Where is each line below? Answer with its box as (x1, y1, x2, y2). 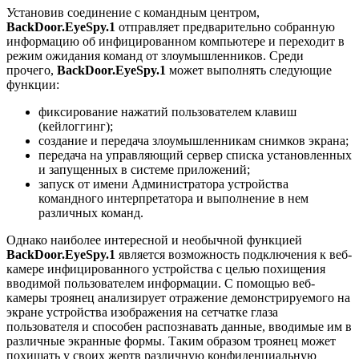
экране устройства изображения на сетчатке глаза (6, 305, 278, 319)
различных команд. (38, 205, 143, 220)
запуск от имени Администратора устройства (38, 176, 288, 191)
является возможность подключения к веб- (115, 247, 352, 261)
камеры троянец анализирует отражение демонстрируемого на (6, 290, 350, 305)
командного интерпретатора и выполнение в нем (38, 191, 309, 205)
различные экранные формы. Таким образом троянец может (6, 333, 336, 348)
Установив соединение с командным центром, (6, 5, 260, 19)
